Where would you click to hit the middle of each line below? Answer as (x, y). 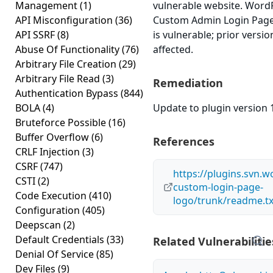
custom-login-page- (218, 187)
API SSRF (36, 35)
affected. (173, 49)
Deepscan (39, 225)
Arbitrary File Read (59, 79)
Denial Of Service (56, 254)
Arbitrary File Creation (67, 64)
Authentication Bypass (68, 93)
